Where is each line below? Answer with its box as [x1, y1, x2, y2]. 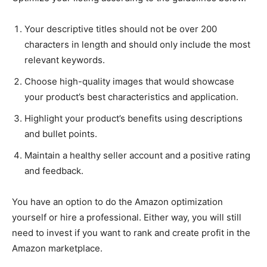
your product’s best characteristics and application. [24, 91, 238, 103]
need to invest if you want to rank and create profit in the [12, 227, 250, 238]
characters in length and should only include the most [24, 39, 250, 50]
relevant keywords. [24, 54, 105, 66]
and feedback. [24, 165, 86, 176]
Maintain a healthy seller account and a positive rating [24, 150, 250, 161]
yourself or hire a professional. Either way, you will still [12, 212, 241, 223]
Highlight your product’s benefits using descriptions [24, 113, 243, 124]
